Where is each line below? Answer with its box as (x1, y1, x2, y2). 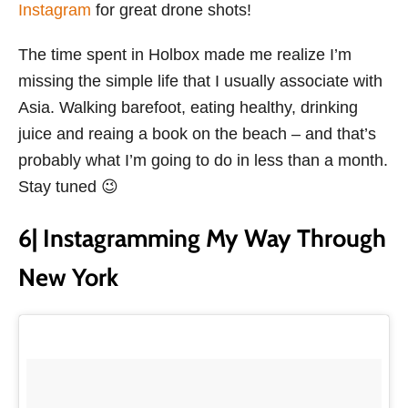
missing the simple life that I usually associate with (18, 71, 382, 90)
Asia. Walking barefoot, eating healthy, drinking (18, 97, 358, 117)
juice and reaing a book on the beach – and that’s (18, 124, 376, 143)
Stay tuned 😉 (18, 177, 118, 196)
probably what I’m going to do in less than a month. (18, 150, 388, 169)
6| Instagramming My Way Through (18, 222, 386, 253)
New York (18, 261, 118, 292)
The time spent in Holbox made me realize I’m (18, 45, 352, 64)
